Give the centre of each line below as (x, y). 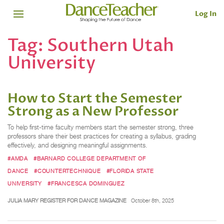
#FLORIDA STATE (130, 171)
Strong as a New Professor (93, 112)
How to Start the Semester (95, 99)
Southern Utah (110, 45)
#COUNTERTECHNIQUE (67, 171)
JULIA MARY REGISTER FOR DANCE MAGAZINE (67, 200)
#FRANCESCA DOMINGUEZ (86, 183)
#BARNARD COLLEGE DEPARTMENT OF (90, 158)
